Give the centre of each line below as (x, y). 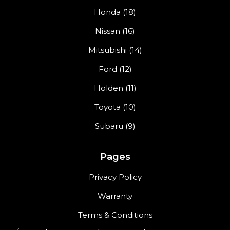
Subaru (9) (115, 126)
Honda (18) (115, 12)
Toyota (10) (115, 107)
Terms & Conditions (115, 215)
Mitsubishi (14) (115, 50)
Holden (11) (115, 88)
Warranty (115, 196)
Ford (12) (115, 69)
